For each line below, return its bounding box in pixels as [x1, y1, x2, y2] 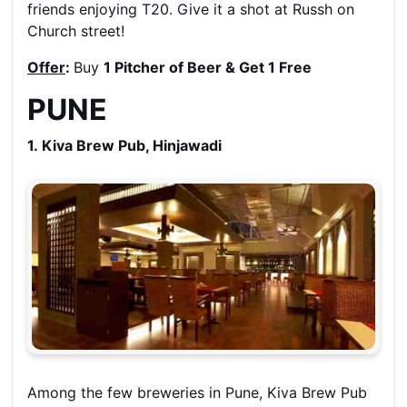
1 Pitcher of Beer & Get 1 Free [104, 58, 312, 77]
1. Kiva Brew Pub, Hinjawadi [27, 136, 222, 155]
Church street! [27, 22, 129, 41]
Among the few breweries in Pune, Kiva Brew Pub [27, 382, 367, 402]
